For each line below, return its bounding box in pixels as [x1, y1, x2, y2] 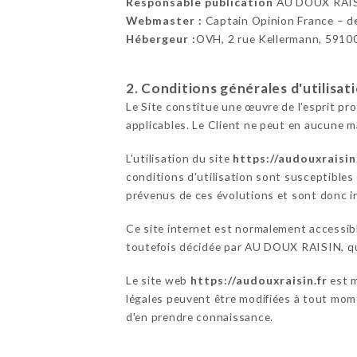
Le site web [125, 273, 190, 288]
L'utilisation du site [125, 151, 233, 166]
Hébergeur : [125, 32, 196, 46]
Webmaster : [125, 14, 202, 28]
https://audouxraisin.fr [190, 273, 328, 288]
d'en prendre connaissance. [125, 310, 273, 324]
